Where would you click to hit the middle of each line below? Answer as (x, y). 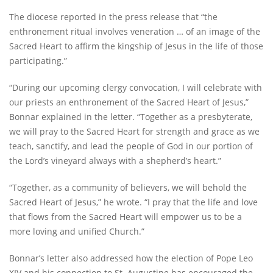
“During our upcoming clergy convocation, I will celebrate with (136, 88)
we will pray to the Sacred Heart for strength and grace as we (134, 132)
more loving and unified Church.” (77, 232)
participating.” (38, 61)
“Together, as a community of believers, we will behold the (128, 188)
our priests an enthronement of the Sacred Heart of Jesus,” (129, 102)
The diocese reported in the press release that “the (113, 17)
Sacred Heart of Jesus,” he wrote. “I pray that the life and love (133, 202)
